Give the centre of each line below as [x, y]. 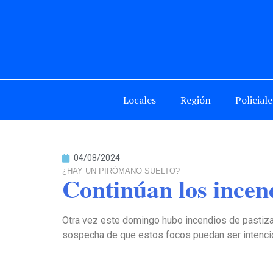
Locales [140, 100]
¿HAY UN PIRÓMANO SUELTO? [121, 171]
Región [196, 100]
